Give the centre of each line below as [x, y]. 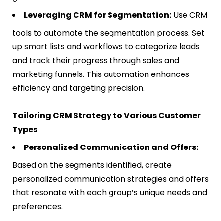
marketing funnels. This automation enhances [101, 74]
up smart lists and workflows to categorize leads [106, 47]
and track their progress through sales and [96, 61]
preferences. [37, 207]
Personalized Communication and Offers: [111, 147]
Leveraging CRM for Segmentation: [97, 15]
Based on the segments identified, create [92, 165]
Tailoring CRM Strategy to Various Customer [107, 116]
